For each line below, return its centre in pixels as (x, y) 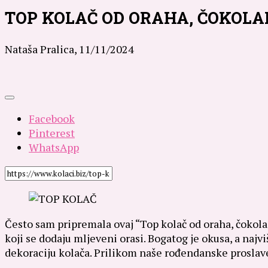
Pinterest (52, 133)
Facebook (52, 118)
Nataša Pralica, (42, 49)
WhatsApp (54, 147)
